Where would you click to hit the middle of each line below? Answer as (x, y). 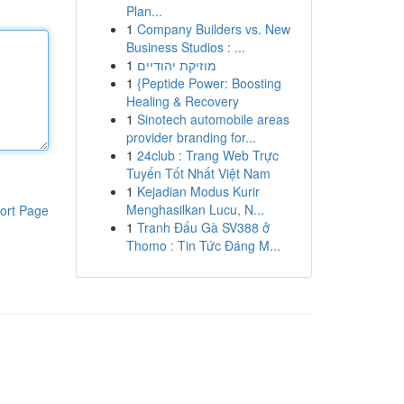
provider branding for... (191, 137)
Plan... (144, 11)
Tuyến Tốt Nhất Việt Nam (198, 173)
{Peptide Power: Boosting (209, 83)
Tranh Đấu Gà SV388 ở (203, 227)
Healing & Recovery (182, 101)
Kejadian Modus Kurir (198, 191)
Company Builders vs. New (213, 29)
